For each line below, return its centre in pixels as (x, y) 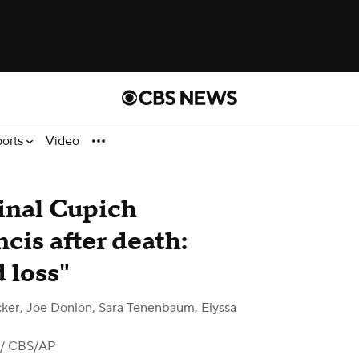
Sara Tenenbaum (147, 308)
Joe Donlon (59, 308)
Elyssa (219, 308)
